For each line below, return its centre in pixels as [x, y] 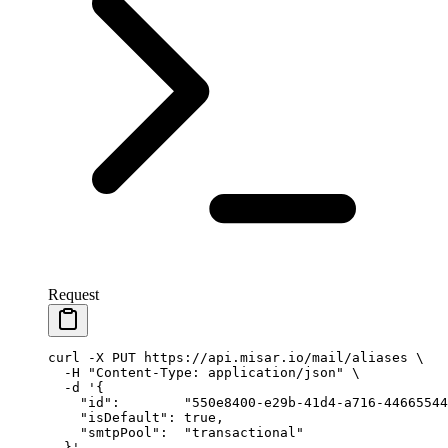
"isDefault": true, [136, 417]
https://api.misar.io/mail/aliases [272, 357]
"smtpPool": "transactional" [176, 432]
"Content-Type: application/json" [212, 372]
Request [73, 294]
